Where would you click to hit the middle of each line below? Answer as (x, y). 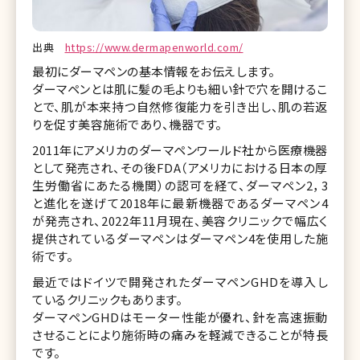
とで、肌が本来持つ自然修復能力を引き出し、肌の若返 (180, 106)
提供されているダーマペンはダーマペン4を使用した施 (180, 238)
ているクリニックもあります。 (107, 299)
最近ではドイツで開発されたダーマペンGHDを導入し (180, 281)
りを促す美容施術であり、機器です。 (127, 124)
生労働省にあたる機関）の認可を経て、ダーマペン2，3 (180, 185)
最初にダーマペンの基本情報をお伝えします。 (154, 71)
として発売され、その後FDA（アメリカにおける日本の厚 (180, 167)
